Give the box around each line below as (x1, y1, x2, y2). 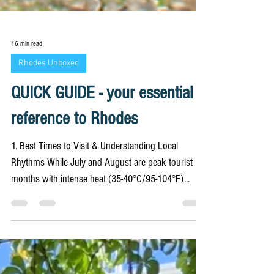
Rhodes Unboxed (18, 161, 79, 172)
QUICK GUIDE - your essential (11, 185, 193, 207)
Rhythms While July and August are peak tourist (11, 259, 193, 272)
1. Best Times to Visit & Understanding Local (11, 242, 178, 256)
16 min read (11, 142, 42, 150)
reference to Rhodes (11, 211, 138, 232)
